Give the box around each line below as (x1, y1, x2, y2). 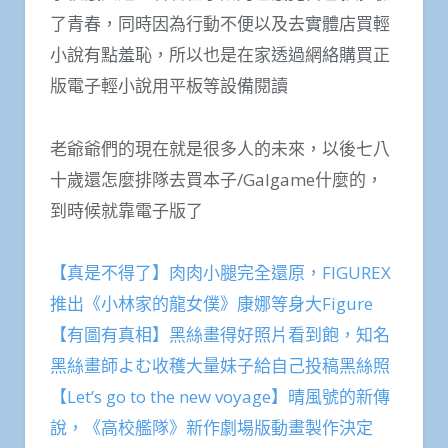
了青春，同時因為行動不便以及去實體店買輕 (50, 11, 390, 35)
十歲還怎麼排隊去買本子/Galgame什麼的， (50, 167, 383, 191)
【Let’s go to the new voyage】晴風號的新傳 (50, 385, 390, 409)
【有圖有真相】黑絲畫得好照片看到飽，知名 (50, 323, 390, 347)
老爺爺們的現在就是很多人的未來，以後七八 (50, 136, 390, 160)
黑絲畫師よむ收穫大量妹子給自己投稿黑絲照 (50, 354, 390, 378)
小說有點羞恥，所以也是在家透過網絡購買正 (50, 42, 390, 66)
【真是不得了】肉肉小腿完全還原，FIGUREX (50, 261, 391, 285)
